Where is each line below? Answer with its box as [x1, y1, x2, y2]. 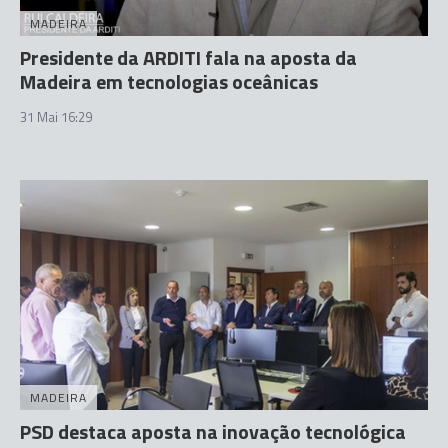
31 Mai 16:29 [20, 107, 92, 127]
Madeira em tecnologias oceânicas [20, 66, 318, 97]
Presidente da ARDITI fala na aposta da [20, 42, 357, 73]
